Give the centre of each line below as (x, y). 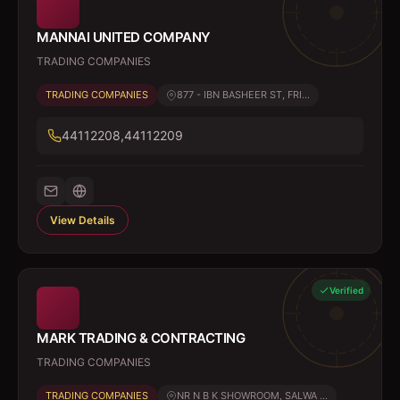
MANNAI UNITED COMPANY (124, 37)
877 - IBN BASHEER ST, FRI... (243, 95)
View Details (83, 220)
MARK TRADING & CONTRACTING (141, 338)
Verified (346, 290)
